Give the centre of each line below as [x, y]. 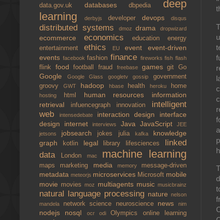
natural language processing [94, 194]
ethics [98, 47]
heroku [161, 86]
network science [89, 204]
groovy [51, 86]
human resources [118, 95]
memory [129, 165]
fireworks [152, 58]
